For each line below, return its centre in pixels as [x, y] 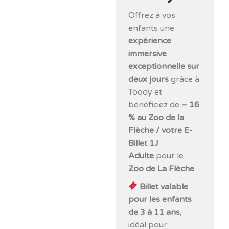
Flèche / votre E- [161, 130]
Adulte [141, 156]
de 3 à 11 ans [154, 212]
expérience [150, 41]
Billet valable [164, 186]
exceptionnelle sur [164, 66]
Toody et [145, 92]
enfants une [152, 28]
